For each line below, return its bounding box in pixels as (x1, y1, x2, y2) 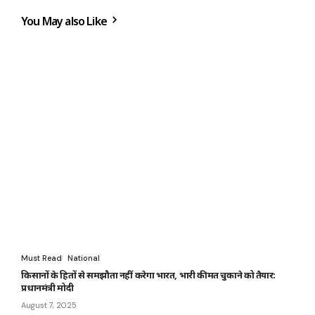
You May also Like (21, 13, 110, 29)
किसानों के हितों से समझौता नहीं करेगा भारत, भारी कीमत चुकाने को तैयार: (21, 269, 276, 282)
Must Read (21, 253, 62, 264)
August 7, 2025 (21, 300, 77, 311)
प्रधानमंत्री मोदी (21, 281, 74, 295)
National (67, 253, 100, 264)
